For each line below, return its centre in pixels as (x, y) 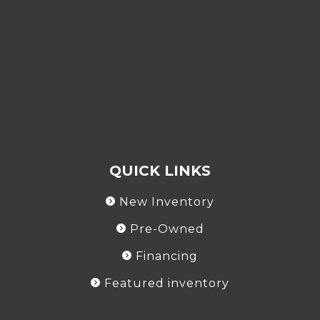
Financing (167, 256)
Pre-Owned (167, 229)
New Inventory (167, 201)
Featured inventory (167, 283)
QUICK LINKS (160, 170)
